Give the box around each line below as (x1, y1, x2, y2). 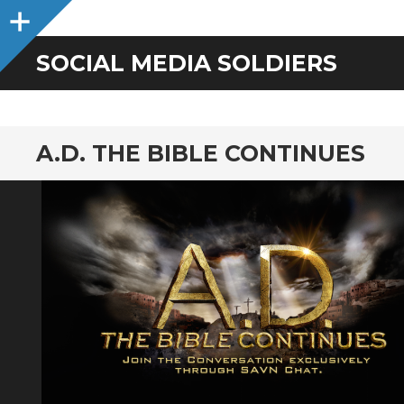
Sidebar (35, 8, 90, 25)
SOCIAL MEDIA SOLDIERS (36, 50, 337, 77)
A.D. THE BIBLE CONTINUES (36, 140, 365, 167)
